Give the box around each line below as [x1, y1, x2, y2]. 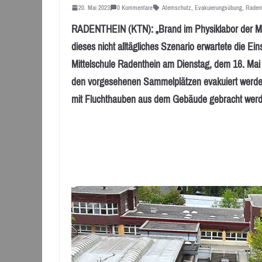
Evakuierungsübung [195, 1, 242, 13]
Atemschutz [162, 1, 191, 13]
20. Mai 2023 [78, 1, 110, 13]
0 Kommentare [117, 1, 153, 13]
